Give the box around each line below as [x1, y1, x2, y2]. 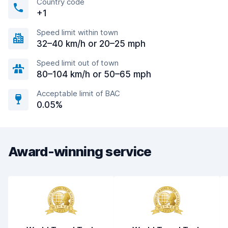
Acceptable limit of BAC [37, 89, 120, 98]
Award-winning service [8, 144, 152, 159]
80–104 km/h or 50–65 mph [37, 69, 151, 79]
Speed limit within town [37, 27, 118, 37]
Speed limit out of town [37, 58, 119, 68]
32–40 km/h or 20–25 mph [37, 39, 146, 49]
